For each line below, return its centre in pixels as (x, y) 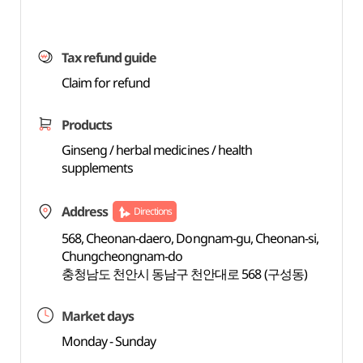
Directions (153, 211)
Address (84, 211)
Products (86, 125)
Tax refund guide (109, 58)
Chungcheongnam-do (122, 256)
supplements (97, 168)
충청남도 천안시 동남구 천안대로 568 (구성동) (184, 274)
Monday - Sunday (109, 341)
